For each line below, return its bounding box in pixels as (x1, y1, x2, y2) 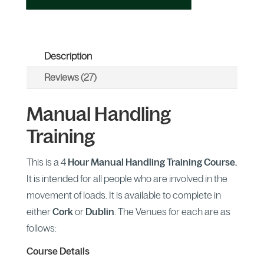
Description (44, 50, 92, 61)
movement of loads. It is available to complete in (26, 189, 221, 200)
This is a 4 (26, 156, 66, 167)
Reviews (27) (44, 71, 97, 82)
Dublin (85, 206, 114, 217)
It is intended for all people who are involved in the (26, 173, 227, 184)
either (26, 206, 52, 217)
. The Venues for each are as (114, 206, 230, 217)
